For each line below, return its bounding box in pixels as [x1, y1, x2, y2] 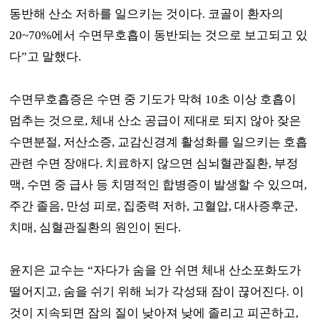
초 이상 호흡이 [218, 92, 297, 106]
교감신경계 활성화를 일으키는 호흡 [117, 135, 308, 149]
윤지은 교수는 [9, 263, 88, 277]
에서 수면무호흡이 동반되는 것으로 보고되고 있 [51, 28, 308, 42]
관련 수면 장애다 [9, 156, 100, 170]
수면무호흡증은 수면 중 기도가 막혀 [9, 92, 206, 106]
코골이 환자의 [208, 6, 284, 21]
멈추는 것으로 [9, 113, 85, 127]
